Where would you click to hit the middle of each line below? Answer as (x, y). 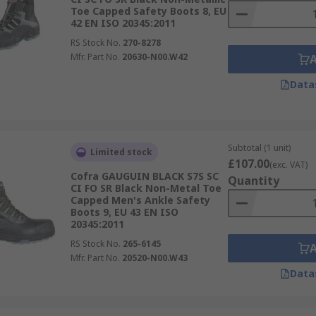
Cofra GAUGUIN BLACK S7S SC (144, 176)
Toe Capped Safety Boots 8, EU (148, 11)
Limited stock (121, 152)
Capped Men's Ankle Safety (140, 200)
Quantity (253, 181)
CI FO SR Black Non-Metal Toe (146, 188)
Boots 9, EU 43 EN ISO (124, 212)
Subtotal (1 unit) (259, 148)
